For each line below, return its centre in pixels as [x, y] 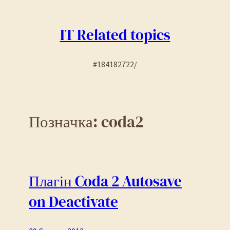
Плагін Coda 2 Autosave [105, 181]
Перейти [20, 10]
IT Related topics [115, 35]
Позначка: [65, 121]
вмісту [16, 37]
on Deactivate [73, 202]
